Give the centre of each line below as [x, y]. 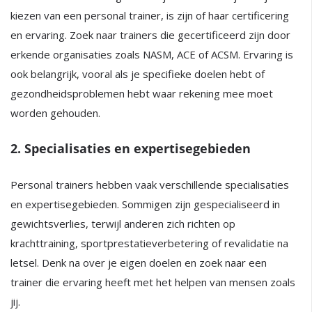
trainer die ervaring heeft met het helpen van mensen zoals [153, 282]
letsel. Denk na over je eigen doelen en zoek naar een [139, 263]
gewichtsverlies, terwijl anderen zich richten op [123, 224]
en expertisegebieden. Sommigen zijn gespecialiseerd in [145, 204]
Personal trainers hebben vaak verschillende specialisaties [150, 185]
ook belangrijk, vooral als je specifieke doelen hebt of [138, 74]
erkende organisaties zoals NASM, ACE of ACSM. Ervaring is [152, 54]
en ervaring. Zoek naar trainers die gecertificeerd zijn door [150, 35]
